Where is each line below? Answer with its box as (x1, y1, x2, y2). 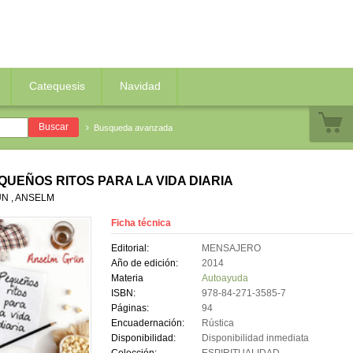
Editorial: (110, 243, 149, 255)
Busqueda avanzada (93, 123, 173, 132)
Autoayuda (201, 273, 248, 284)
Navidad (120, 80, 161, 92)
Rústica (201, 318, 234, 329)
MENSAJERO (201, 243, 261, 255)
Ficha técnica (110, 217, 171, 229)
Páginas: (110, 303, 149, 314)
